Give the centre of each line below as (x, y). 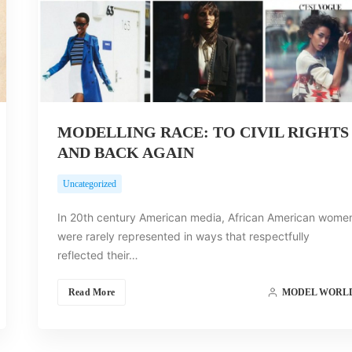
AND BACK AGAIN (125, 152)
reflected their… (97, 255)
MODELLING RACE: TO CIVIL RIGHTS (203, 132)
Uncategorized (89, 183)
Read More (92, 292)
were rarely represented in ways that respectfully (183, 236)
